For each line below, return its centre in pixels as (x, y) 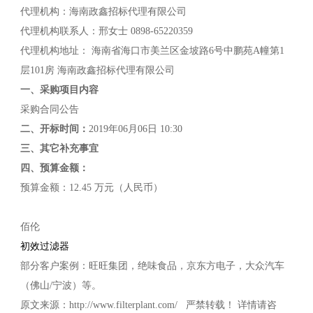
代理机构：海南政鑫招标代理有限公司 (103, 12)
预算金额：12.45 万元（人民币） (91, 188)
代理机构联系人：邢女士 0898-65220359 (106, 31)
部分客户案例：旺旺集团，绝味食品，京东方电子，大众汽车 (152, 266)
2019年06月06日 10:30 (135, 129)
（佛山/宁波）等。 (60, 286)
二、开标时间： (54, 129)
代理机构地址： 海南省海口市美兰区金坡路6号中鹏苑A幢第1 (152, 51)
